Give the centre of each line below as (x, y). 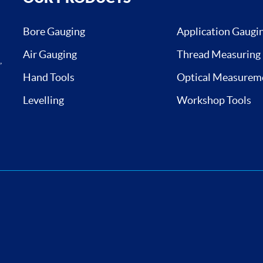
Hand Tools (49, 77)
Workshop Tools (214, 100)
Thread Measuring (218, 54)
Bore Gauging (54, 31)
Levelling (43, 100)
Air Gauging (50, 54)
